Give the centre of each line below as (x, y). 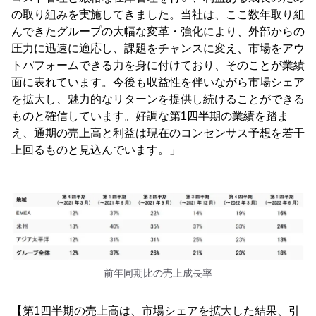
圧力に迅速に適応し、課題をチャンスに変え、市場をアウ (158, 48)
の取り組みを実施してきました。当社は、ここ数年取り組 (158, 14)
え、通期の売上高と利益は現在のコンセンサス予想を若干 (158, 133)
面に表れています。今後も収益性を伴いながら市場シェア (158, 82)
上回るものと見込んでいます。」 (96, 150)
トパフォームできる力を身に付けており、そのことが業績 (158, 65)
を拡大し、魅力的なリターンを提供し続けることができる (158, 99)
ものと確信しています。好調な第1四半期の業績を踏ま (150, 116)
